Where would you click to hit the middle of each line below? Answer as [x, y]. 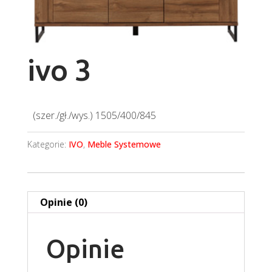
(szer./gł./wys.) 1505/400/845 [95, 116]
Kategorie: [48, 144]
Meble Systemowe [124, 144]
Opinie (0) [63, 202]
